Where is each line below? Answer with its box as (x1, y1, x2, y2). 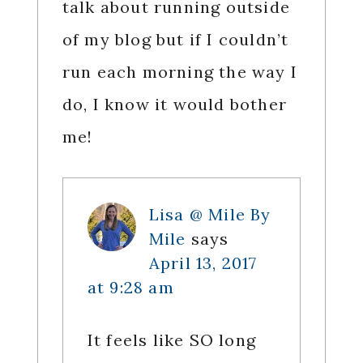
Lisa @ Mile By (148, 204, 271, 225)
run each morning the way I (62, 62, 297, 83)
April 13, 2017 (148, 253, 258, 274)
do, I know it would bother (62, 94, 287, 115)
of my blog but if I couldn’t (62, 29, 289, 50)
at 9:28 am (87, 277, 174, 298)
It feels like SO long (87, 330, 256, 351)
